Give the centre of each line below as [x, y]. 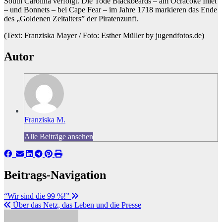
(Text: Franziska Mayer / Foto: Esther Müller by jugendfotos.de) [104, 36]
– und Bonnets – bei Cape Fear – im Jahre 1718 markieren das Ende [111, 10]
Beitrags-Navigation [55, 175]
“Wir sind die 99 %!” [38, 196]
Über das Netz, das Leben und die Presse [76, 205]
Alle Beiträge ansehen [59, 137]
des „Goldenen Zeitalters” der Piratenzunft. [71, 19]
